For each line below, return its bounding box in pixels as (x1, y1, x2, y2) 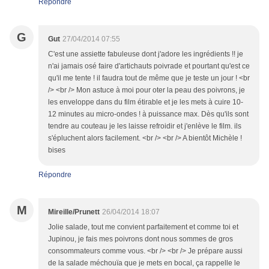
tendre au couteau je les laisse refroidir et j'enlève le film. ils (48, 122, 241, 131)
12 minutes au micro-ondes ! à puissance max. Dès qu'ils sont (48, 110, 249, 119)
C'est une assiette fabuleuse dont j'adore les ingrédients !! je (48, 50, 243, 59)
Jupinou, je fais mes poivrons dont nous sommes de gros (48, 235, 233, 244)
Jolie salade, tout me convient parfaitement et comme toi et (48, 223, 238, 232)
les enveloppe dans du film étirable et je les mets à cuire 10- (48, 98, 243, 107)
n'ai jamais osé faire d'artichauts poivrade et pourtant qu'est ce (48, 62, 250, 71)
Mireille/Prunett (48, 208, 100, 217)
